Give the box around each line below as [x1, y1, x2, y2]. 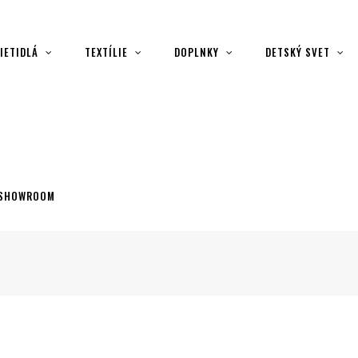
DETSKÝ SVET [265, 44, 330, 60]
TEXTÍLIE [85, 44, 128, 60]
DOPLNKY [174, 44, 219, 60]
